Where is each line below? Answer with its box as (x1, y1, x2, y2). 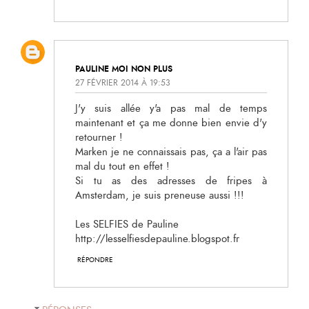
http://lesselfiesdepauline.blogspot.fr (75, 232, 239, 247)
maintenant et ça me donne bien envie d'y (75, 116, 267, 131)
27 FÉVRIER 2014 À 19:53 (75, 77, 170, 89)
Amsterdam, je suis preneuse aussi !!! (75, 188, 244, 203)
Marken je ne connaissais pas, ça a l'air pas (75, 145, 267, 160)
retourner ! (75, 130, 123, 146)
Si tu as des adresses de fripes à (75, 174, 267, 189)
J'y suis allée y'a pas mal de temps (75, 101, 267, 117)
